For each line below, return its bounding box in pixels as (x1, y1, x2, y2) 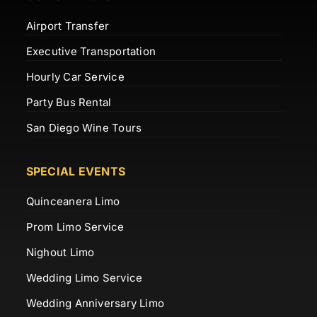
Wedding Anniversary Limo (25, 296, 165, 310)
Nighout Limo (25, 245, 95, 259)
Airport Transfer (25, 18, 110, 33)
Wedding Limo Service (25, 270, 143, 284)
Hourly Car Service (25, 69, 125, 83)
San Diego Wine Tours (25, 120, 142, 134)
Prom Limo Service (25, 219, 125, 234)
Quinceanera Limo (25, 194, 120, 208)
